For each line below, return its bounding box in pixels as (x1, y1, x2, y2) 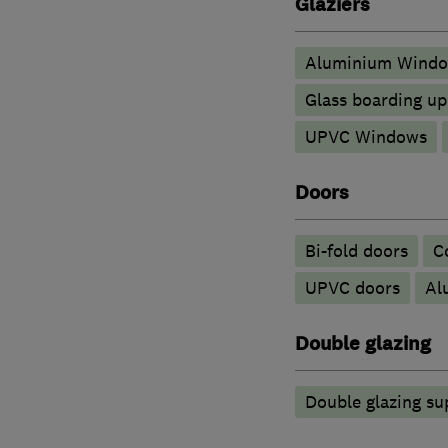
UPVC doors (304, 277, 400, 300)
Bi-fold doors (304, 240, 408, 263)
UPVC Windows (304, 126, 427, 149)
